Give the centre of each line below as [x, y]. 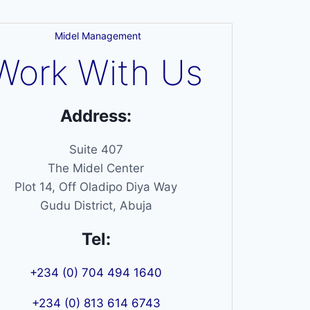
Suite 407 [96, 149]
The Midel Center [96, 168]
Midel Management [98, 35]
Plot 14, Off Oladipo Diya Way [96, 186]
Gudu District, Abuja [96, 205]
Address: [96, 116]
